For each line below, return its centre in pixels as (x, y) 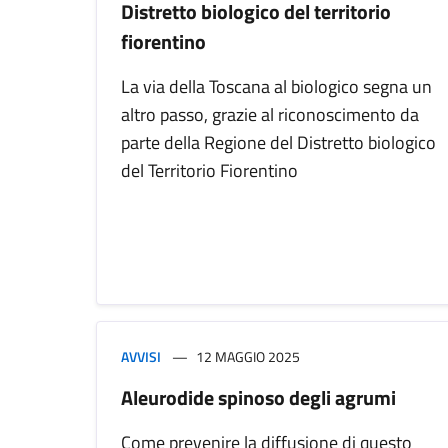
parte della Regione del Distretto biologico (278, 143)
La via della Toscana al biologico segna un (276, 87)
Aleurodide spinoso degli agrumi (258, 398)
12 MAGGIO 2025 (248, 357)
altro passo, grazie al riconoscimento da (270, 115)
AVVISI (141, 357)
